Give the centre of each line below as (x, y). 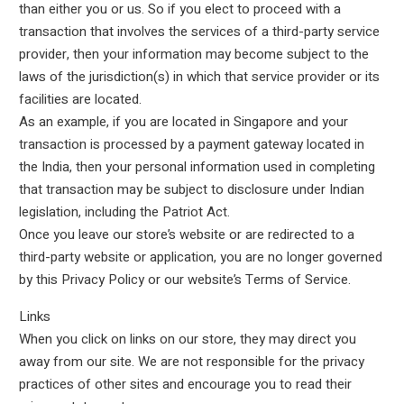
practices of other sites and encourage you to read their (185, 384)
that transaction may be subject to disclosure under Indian (191, 189)
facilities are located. (80, 99)
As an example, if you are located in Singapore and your (183, 122)
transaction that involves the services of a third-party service (199, 32)
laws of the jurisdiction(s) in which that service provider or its (199, 77)
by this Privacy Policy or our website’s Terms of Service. (184, 280)
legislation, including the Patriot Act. (124, 212)
